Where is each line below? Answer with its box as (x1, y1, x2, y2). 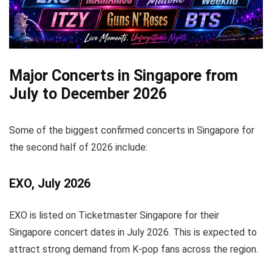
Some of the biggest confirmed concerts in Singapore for (9, 124, 254, 137)
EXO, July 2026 (9, 176, 90, 191)
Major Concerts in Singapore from (9, 67, 238, 85)
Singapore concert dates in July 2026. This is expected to (9, 226, 257, 239)
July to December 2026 (9, 85, 167, 103)
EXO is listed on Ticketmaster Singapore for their (9, 209, 219, 222)
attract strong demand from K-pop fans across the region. (9, 243, 258, 256)
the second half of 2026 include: (9, 141, 148, 154)
